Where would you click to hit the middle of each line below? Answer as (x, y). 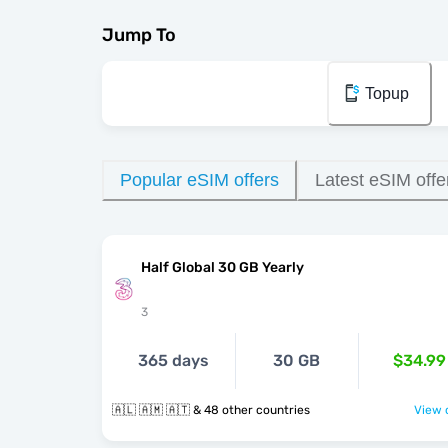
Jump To (139, 35)
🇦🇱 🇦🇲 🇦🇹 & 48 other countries (251, 409)
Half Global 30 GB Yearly (222, 267)
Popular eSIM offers (199, 179)
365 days (174, 360)
